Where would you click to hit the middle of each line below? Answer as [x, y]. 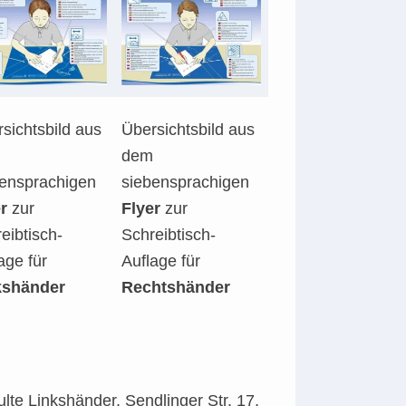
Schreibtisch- [169, 235]
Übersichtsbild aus [188, 130]
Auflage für [161, 261]
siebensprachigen [185, 182]
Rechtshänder [176, 287]
